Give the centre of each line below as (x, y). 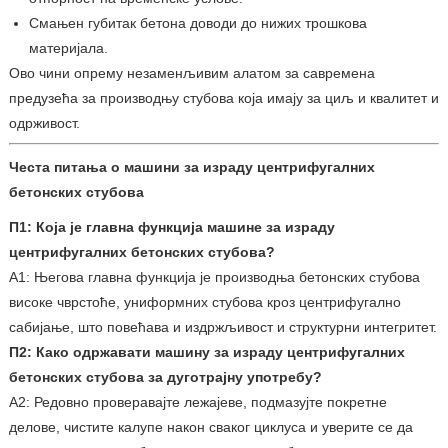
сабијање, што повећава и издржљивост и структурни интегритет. (222, 326)
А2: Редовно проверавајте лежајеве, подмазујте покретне (197, 401)
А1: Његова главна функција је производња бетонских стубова (214, 276)
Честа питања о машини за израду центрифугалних (191, 166)
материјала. (68, 47)
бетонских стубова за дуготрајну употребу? (165, 376)
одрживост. (44, 122)
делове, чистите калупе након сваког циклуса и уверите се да (210, 426)
